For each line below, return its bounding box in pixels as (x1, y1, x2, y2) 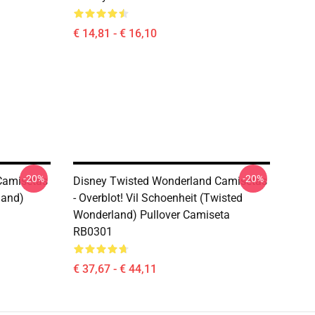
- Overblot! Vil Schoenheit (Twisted (73, 191, 243, 205)
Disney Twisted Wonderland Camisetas (73, 174, 267, 188)
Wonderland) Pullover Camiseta (73, 208, 230, 221)
